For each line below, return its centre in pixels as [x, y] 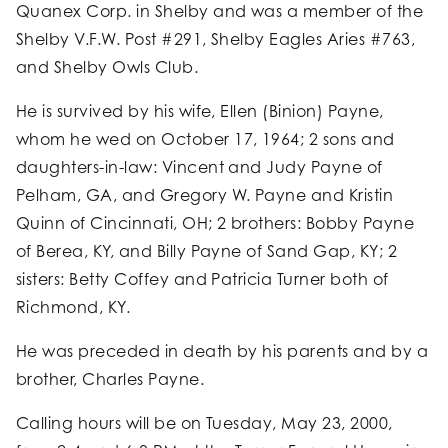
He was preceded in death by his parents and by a [222, 351]
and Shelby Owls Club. [107, 67]
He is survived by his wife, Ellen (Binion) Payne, [200, 111]
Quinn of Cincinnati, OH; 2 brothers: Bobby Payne [215, 223]
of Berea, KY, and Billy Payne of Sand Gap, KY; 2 [207, 251]
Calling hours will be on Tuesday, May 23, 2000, [204, 423]
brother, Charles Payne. [110, 379]
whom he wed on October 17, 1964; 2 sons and [205, 139]
